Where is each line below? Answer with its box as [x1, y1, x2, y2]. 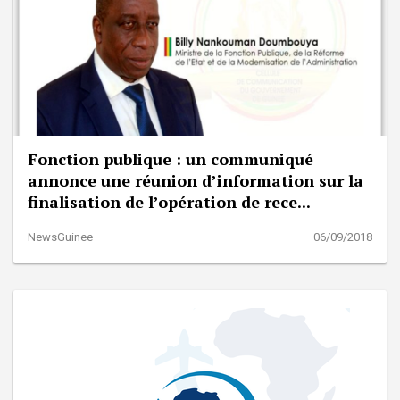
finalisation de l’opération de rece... [28, 190, 311, 212]
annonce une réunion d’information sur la [28, 169, 363, 191]
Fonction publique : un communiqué [28, 147, 313, 170]
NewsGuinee [28, 229, 93, 244]
